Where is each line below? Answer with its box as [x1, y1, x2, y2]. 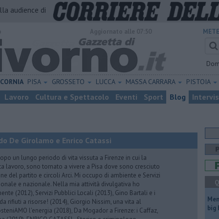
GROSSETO [52, 77, 87, 86]
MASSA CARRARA [126, 77, 177, 86]
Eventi [115, 92, 137, 102]
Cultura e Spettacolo [35, 92, 109, 102]
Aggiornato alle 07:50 [90, 27, 152, 36]
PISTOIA [186, 77, 213, 86]
